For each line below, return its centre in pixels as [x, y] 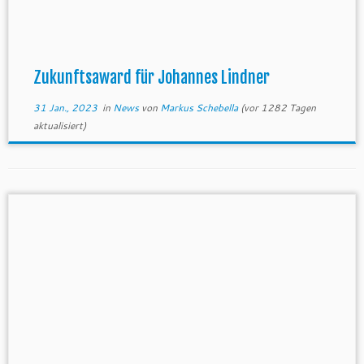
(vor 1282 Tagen [277, 108]
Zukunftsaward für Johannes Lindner [151, 78]
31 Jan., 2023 [65, 108]
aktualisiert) [59, 126]
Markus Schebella [199, 108]
